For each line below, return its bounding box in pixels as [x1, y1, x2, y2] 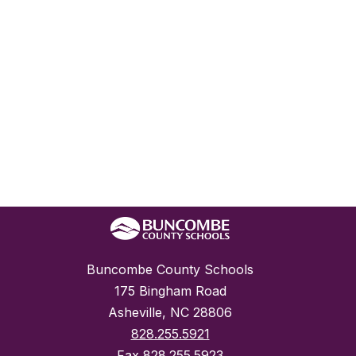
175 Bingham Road [114, 283, 226, 300]
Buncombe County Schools [87, 261, 253, 278]
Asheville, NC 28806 [108, 304, 232, 321]
